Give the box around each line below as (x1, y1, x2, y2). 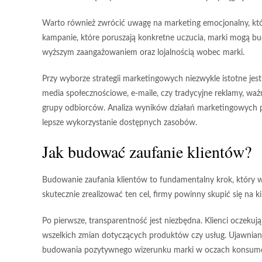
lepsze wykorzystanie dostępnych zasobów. (42, 119, 197, 127)
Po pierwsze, (42, 217, 89, 226)
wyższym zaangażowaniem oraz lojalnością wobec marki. (42, 49, 244, 57)
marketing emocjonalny (164, 19, 248, 28)
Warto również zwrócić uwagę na (42, 19, 164, 28)
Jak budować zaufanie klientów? (42, 140, 251, 163)
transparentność (89, 217, 147, 226)
